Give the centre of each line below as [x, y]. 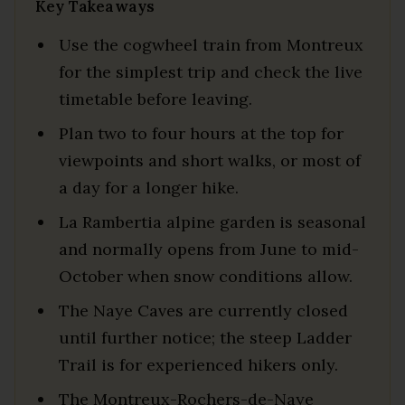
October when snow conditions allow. [206, 276]
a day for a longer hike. [149, 187]
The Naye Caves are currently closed [203, 310]
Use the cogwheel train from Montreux [211, 44]
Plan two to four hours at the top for [201, 133]
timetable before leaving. [155, 99]
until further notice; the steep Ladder [205, 337]
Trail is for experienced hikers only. [198, 364]
